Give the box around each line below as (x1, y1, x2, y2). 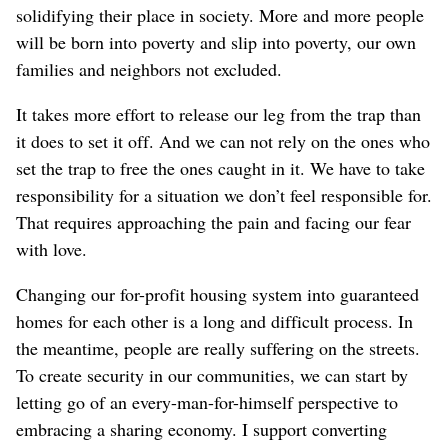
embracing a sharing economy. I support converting (16, 416, 387, 441)
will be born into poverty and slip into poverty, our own (16, 29, 416, 54)
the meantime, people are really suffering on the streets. (16, 335, 420, 360)
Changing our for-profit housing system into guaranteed (16, 281, 419, 306)
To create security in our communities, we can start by (16, 362, 408, 387)
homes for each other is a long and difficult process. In (16, 308, 413, 333)
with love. (16, 236, 87, 261)
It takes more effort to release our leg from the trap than (16, 101, 421, 126)
